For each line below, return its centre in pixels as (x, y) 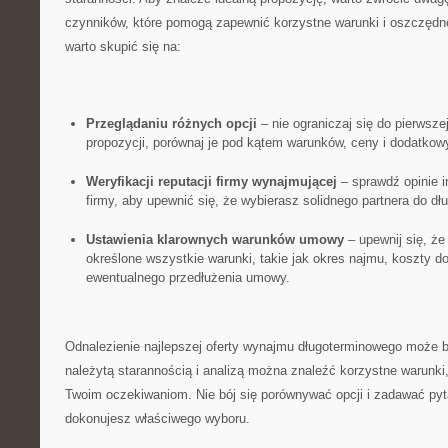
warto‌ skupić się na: (123, 46)
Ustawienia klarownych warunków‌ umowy (214, 239)
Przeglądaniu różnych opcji (171, 123)
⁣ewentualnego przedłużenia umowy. (187, 277)
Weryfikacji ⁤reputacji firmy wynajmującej (211, 181)
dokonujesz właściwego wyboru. (157, 418)
